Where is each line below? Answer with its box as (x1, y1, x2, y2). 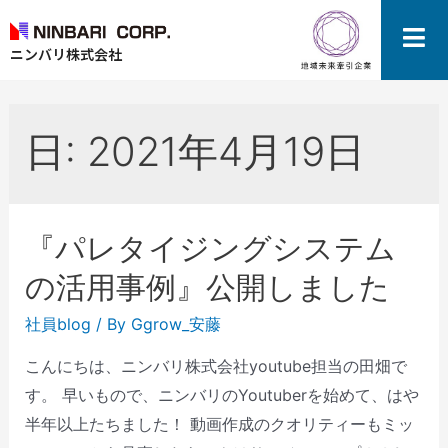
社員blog (24, 314, 91, 335)
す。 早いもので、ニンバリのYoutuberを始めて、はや (24, 385, 419, 406)
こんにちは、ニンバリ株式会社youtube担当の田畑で (24, 356, 407, 377)
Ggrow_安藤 (130, 314, 221, 335)
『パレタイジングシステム (24, 230, 396, 267)
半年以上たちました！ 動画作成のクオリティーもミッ (24, 414, 414, 435)
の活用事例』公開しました (24, 269, 390, 306)
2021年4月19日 (86, 127, 365, 177)
